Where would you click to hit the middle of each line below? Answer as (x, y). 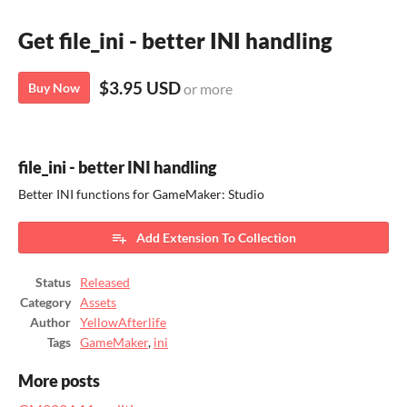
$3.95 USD (140, 87)
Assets (98, 302)
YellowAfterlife (123, 322)
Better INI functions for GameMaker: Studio (141, 194)
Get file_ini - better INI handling (175, 40)
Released (105, 282)
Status (53, 282)
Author (50, 322)
